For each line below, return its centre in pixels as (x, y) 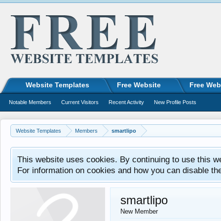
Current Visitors (80, 102)
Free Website (139, 85)
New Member (139, 211)
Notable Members (30, 102)
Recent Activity (126, 102)
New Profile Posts (175, 102)
